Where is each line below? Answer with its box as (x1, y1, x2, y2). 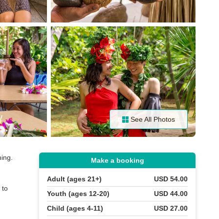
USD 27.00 (154, 204, 188, 212)
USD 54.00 (154, 175, 188, 183)
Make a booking (90, 156, 144, 164)
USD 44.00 (154, 190, 188, 197)
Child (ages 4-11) (47, 204, 103, 212)
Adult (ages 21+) (47, 175, 102, 183)
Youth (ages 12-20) (47, 190, 109, 197)
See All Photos (131, 115, 175, 123)
